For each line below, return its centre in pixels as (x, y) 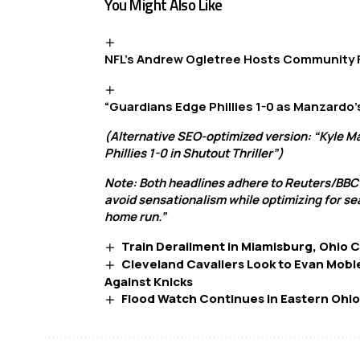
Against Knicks (149, 282)
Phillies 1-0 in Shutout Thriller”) (194, 153)
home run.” (135, 217)
